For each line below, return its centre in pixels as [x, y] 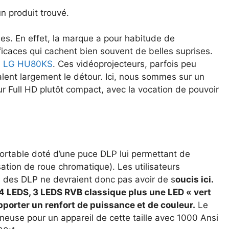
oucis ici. [194, 179]
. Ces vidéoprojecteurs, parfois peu [124, 64]
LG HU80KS [28, 64]
